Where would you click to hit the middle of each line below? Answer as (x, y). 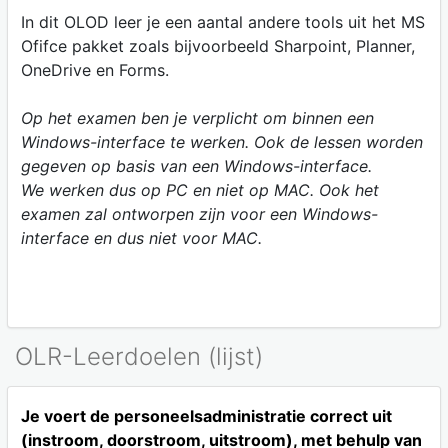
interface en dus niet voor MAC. (141, 237)
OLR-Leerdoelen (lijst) (139, 356)
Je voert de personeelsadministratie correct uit (206, 416)
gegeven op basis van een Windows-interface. (196, 165)
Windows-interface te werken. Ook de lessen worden (221, 141)
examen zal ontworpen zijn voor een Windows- (199, 213)
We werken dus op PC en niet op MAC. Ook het (199, 189)
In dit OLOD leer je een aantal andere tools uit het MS (222, 21)
